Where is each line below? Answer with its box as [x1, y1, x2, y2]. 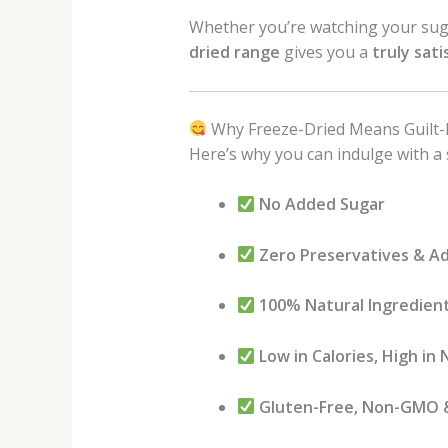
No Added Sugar [258, 193, 385, 216]
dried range [188, 40, 280, 63]
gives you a [279, 40, 372, 63]
